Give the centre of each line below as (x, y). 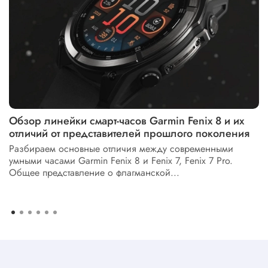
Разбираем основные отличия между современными (121, 148)
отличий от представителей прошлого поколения (129, 133)
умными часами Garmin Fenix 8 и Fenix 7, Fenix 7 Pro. (121, 160)
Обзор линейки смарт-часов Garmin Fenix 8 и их (127, 121)
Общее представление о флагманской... (94, 172)
